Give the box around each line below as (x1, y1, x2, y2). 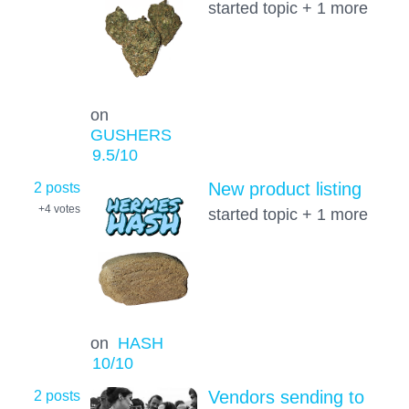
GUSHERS (89, 125, 172, 144)
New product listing (207, 179, 362, 200)
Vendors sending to (207, 386, 364, 407)
